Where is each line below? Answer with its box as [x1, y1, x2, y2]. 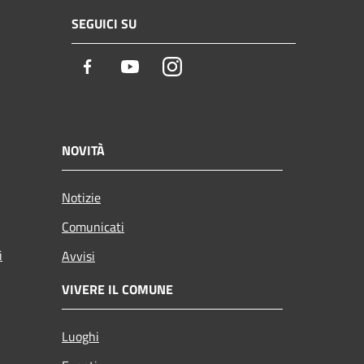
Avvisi [62, 246, 95, 266]
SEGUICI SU [71, 14, 136, 34]
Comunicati [62, 217, 124, 237]
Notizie [62, 188, 101, 208]
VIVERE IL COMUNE [62, 279, 173, 300]
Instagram [181, 56, 243, 79]
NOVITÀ [62, 141, 105, 161]
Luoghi [62, 327, 99, 347]
